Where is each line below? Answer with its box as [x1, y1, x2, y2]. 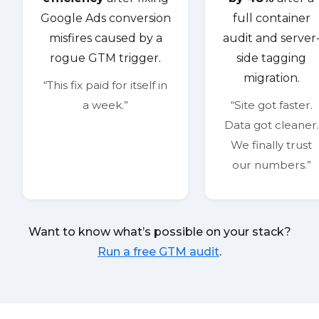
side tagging [236, 51, 307, 66]
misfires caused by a [48, 31, 162, 46]
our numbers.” [231, 158, 311, 172]
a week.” [83, 98, 129, 113]
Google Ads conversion [40, 11, 171, 26]
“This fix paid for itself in [43, 78, 168, 93]
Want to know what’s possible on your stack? [28, 225, 291, 239]
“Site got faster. [230, 98, 313, 113]
